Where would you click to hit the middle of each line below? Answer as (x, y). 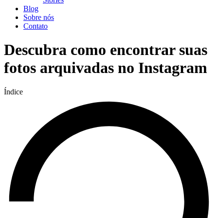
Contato (36, 26)
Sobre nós (39, 17)
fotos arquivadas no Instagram (106, 68)
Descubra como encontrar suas (106, 50)
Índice (13, 91)
